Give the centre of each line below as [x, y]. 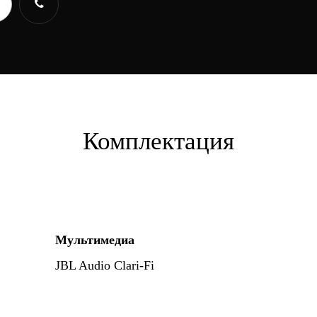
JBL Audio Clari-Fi [105, 265]
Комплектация [158, 141]
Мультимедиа [95, 240]
